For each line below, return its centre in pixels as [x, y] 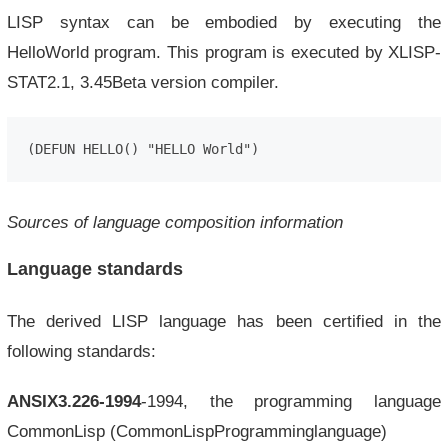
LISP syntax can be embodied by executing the [224, 22]
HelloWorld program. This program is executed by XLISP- [224, 52]
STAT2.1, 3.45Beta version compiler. [142, 82]
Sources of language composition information [174, 222]
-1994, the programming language [291, 401]
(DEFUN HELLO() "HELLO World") [142, 149]
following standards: [81, 351]
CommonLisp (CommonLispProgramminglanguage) [196, 431]
